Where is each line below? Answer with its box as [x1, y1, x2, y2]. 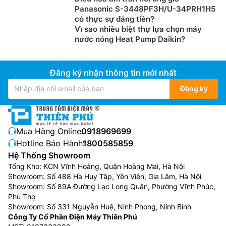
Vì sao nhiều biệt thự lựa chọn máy [75, 24, 202, 34]
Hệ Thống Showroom [8, 150, 90, 160]
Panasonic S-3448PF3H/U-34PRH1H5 [75, 4, 215, 14]
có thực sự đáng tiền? [75, 14, 154, 24]
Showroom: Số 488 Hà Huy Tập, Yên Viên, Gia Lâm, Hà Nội [8, 172, 201, 181]
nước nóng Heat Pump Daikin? [75, 34, 185, 44]
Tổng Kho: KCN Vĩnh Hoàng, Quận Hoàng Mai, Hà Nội [8, 161, 185, 171]
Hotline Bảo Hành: [16, 138, 85, 148]
